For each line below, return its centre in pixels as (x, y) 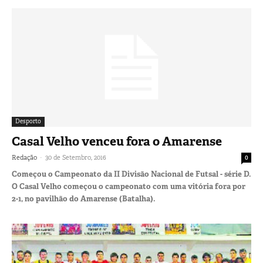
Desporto (28, 121)
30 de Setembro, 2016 (76, 157)
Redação (24, 157)
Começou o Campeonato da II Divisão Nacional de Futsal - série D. (131, 174)
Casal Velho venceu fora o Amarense (117, 141)
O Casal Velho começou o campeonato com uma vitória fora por (129, 186)
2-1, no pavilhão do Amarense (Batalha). (84, 198)
